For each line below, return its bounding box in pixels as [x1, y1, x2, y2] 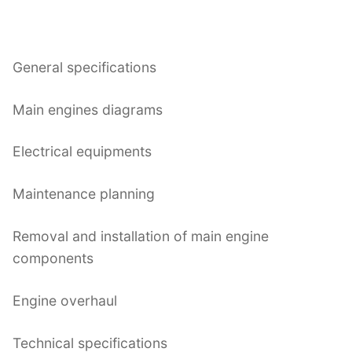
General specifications [13, 58, 156, 75]
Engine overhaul [13, 292, 117, 310]
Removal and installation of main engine [13, 228, 269, 245]
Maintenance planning [13, 185, 155, 203]
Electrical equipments [13, 143, 152, 160]
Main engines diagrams [13, 101, 163, 118]
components [13, 250, 93, 267]
